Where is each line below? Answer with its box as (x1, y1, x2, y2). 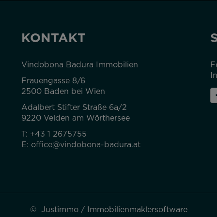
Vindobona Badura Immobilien (21, 59, 138, 70)
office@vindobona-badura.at (31, 139, 140, 150)
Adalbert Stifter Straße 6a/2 (21, 102, 127, 112)
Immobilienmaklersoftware (87, 204, 187, 215)
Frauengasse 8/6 (21, 75, 85, 86)
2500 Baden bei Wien (21, 86, 105, 96)
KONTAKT (21, 29, 86, 46)
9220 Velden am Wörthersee (21, 112, 130, 123)
